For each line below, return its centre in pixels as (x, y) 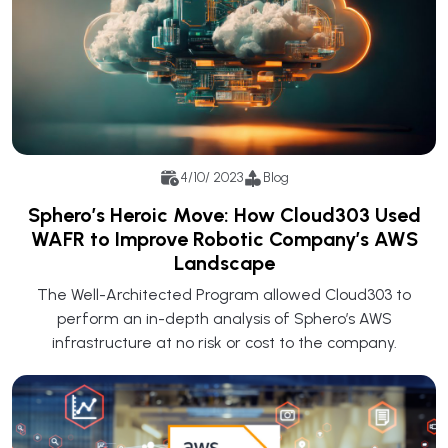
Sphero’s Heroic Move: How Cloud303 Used (224, 214)
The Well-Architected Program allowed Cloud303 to (224, 294)
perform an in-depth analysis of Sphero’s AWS (224, 318)
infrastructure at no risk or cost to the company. (224, 342)
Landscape (224, 262)
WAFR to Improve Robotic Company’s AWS (224, 238)
